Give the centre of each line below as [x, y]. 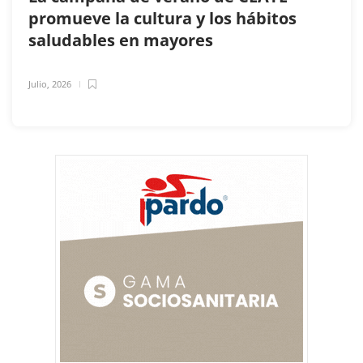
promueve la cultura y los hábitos [162, 18]
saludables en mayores [123, 40]
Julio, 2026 [50, 83]
